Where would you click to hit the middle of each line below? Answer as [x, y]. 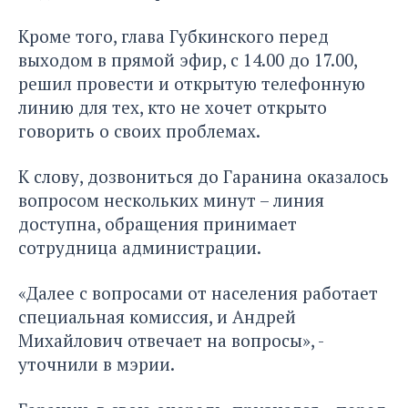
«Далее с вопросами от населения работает [198, 292]
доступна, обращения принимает [158, 223]
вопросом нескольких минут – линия [171, 199]
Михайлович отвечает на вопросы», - [171, 340]
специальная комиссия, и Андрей [157, 316]
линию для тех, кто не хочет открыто [173, 107]
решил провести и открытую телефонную [192, 83]
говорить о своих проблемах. [139, 130]
